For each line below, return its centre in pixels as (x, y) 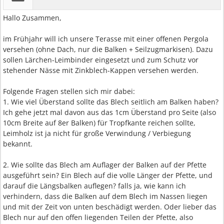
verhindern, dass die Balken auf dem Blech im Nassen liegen (105, 196)
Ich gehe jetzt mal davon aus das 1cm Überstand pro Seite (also (109, 112)
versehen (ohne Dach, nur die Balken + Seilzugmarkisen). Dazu (108, 49)
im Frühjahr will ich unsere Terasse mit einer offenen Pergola (106, 39)
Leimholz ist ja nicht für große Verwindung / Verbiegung (97, 133)
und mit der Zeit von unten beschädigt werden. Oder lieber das (110, 207)
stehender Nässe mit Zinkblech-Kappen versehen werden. (101, 70)
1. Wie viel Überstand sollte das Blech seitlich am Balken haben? (111, 102)
